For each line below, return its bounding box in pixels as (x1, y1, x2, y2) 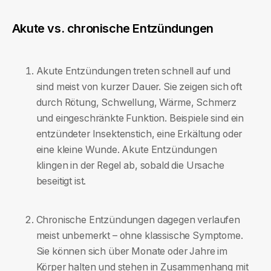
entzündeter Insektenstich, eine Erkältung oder (36, 128, 243, 140)
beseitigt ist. (36, 175, 87, 187)
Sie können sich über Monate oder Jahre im (36, 245, 227, 257)
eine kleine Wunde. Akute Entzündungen (36, 143, 217, 155)
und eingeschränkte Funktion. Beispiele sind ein (36, 112, 244, 124)
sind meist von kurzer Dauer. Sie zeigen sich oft (36, 80, 242, 93)
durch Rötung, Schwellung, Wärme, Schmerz (36, 96, 237, 108)
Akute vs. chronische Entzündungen (11, 21, 214, 36)
